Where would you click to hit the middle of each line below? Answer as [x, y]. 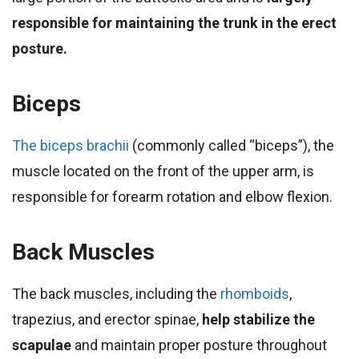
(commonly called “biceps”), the [232, 145]
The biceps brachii [71, 145]
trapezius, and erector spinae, [107, 319]
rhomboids [255, 293]
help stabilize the [258, 319]
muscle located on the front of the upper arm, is [163, 171]
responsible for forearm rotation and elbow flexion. [172, 196]
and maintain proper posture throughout [199, 345]
